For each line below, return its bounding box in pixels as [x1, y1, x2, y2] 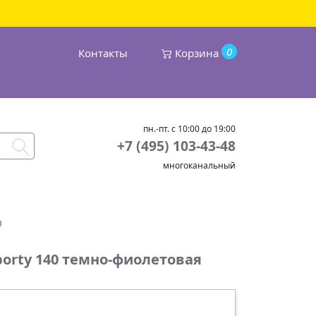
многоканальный [163, 159, 236, 171]
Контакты [78, 46, 128, 61]
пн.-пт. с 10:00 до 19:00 [143, 122, 236, 135]
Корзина [175, 46, 219, 61]
